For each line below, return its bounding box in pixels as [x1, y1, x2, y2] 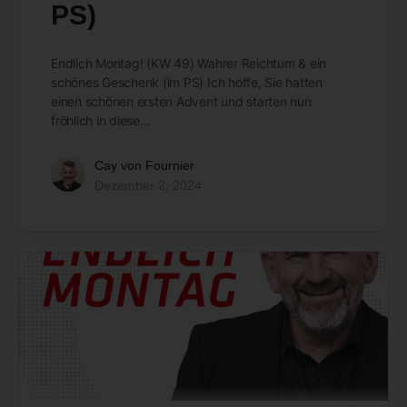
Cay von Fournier [94, 157, 194, 173]
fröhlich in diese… [51, 112, 151, 128]
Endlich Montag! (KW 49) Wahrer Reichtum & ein [51, 55, 327, 71]
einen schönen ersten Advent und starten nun [51, 93, 312, 109]
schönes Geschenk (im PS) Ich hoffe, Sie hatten [51, 74, 323, 90]
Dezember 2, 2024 [94, 177, 202, 193]
